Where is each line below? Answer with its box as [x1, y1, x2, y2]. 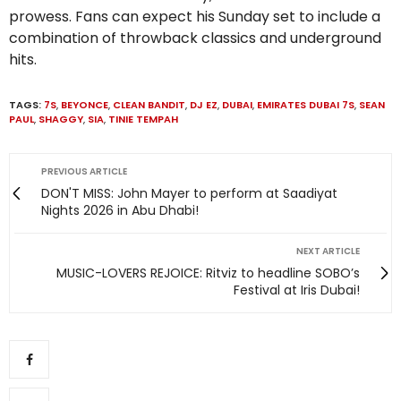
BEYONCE [61, 98, 108, 113]
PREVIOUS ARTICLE [41, 165, 127, 179]
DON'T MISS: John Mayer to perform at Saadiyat [41, 184, 337, 203]
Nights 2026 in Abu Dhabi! [41, 201, 199, 220]
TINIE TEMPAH [108, 112, 178, 127]
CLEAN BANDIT [113, 98, 185, 113]
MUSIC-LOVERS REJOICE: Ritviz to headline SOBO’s [56, 264, 360, 283]
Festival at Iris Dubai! [234, 281, 360, 300]
